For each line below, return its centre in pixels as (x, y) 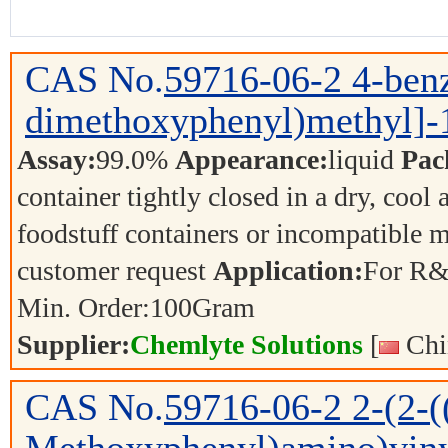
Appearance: (251, 159)
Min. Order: (83, 307)
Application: (288, 270)
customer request (115, 270)
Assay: (56, 159)
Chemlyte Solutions (246, 344)
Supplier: (73, 344)
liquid (364, 159)
